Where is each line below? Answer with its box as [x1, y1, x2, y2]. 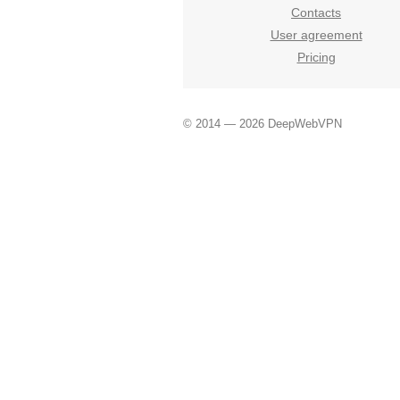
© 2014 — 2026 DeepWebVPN [183, 116, 343, 130]
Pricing [296, 50, 336, 65]
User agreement [270, 28, 362, 43]
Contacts [291, 5, 341, 21]
